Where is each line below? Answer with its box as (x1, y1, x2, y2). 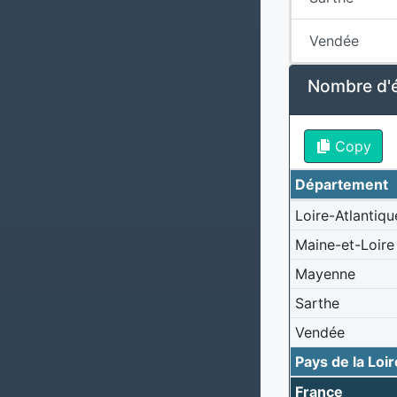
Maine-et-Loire (294, 235, 394, 253)
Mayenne (294, 264, 355, 283)
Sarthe (294, 293, 339, 312)
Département (294, 175, 388, 193)
